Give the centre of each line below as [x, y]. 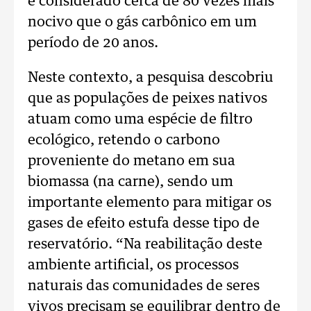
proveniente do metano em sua [132, 161]
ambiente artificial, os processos [133, 265]
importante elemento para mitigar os [150, 203]
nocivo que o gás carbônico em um [142, 22]
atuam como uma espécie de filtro [140, 119]
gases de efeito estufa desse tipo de [144, 224]
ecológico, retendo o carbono [124, 140]
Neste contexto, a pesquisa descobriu [151, 78]
